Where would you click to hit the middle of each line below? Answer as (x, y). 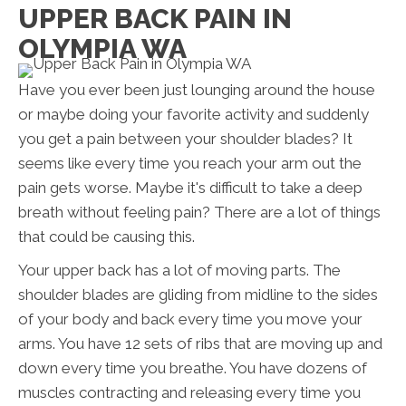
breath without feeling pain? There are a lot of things (199, 213)
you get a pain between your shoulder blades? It (185, 139)
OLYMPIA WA (102, 49)
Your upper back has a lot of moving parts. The (179, 271)
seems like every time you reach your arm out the (190, 164)
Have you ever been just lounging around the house (197, 90)
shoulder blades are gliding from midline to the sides (198, 295)
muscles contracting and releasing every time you (189, 393)
